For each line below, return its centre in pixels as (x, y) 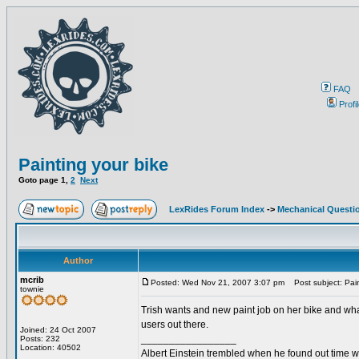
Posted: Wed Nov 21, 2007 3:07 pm (218, 282)
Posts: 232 (40, 339)
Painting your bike (93, 165)
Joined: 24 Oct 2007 (58, 330)
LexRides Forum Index (217, 209)
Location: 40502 (50, 347)
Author (78, 260)
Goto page (40, 180)
